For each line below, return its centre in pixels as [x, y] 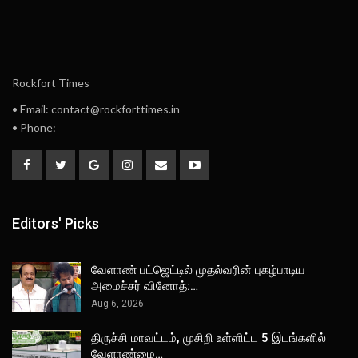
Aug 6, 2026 [117, 303]
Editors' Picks [56, 224]
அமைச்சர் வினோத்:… [145, 286]
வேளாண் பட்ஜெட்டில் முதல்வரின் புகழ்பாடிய [198, 270]
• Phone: [34, 128]
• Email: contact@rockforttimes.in [96, 109]
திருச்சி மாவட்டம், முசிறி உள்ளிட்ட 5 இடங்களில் [209, 338]
